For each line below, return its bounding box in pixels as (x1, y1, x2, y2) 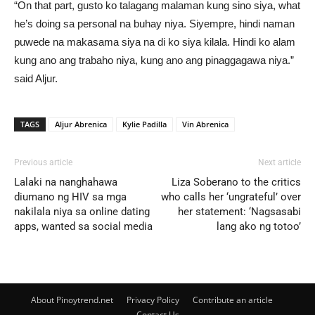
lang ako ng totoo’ (217, 219, 301, 233)
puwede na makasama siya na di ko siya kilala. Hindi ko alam (14, 35, 295, 48)
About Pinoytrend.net (31, 293, 113, 306)
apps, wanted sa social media (14, 219, 153, 233)
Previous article (14, 157, 72, 167)
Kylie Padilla (122, 118, 167, 129)
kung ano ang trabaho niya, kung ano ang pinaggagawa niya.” (14, 53, 294, 66)
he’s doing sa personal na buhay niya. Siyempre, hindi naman (14, 17, 295, 30)
